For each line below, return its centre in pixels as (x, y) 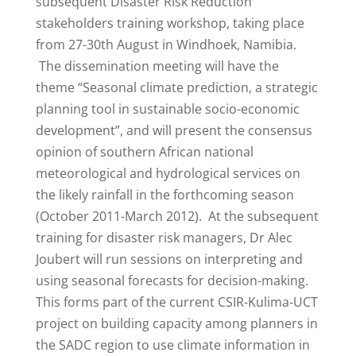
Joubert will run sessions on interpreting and (169, 259)
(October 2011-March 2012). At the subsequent (177, 216)
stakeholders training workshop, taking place (170, 23)
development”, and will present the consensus (174, 130)
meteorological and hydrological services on (168, 173)
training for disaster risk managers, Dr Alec (164, 238)
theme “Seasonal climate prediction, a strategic (176, 87)
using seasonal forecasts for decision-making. (172, 281)
